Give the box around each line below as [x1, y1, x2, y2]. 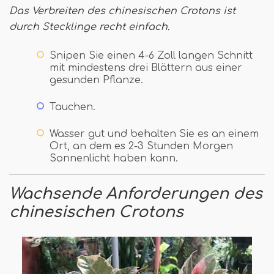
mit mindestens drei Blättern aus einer [50, 62, 242, 74]
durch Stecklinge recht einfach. [9, 21, 169, 33]
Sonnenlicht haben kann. [50, 153, 178, 165]
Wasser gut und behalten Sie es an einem [50, 128, 259, 140]
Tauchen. [50, 102, 95, 113]
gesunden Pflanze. [50, 75, 143, 86]
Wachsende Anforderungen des [9, 185, 262, 203]
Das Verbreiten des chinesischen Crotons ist [9, 6, 235, 17]
